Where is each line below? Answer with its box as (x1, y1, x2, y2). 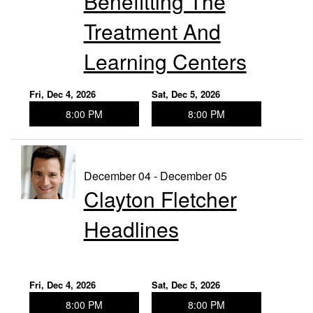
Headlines (83, 213, 179, 244)
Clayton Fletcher (83, 183, 237, 214)
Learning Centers (83, 45, 247, 76)
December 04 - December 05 (83, 167, 227, 184)
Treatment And (83, 15, 221, 46)
